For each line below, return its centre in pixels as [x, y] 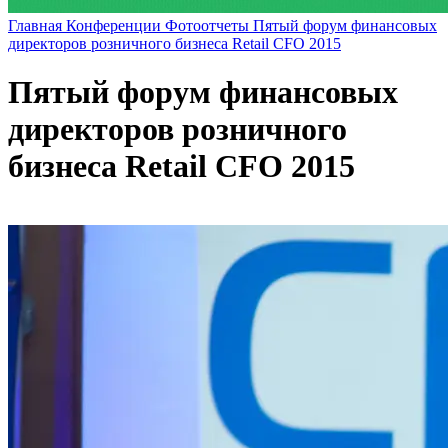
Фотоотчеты [209, 25]
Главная [37, 25]
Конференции [115, 25]
